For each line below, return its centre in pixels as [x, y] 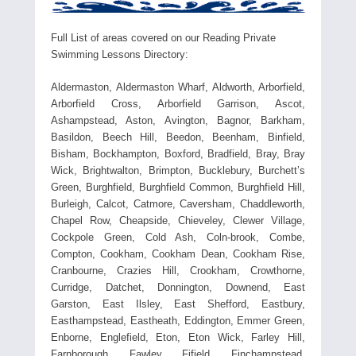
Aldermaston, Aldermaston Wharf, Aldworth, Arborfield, [178, 87]
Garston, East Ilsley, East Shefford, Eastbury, [178, 304]
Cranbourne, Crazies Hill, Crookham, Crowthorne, [178, 270]
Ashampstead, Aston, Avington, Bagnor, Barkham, [178, 120]
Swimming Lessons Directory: [120, 54]
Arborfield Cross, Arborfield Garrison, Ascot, [178, 103]
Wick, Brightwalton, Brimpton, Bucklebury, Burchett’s [178, 170]
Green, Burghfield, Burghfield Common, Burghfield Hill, [178, 187]
